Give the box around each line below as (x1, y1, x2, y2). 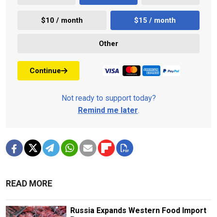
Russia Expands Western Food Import (70, 206, 206, 216)
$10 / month (41, 15, 83, 25)
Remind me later (77, 106, 138, 115)
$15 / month (134, 15, 176, 25)
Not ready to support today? (61, 93, 156, 103)
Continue (30, 66, 61, 75)
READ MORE (6, 179, 52, 189)
